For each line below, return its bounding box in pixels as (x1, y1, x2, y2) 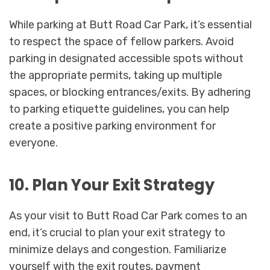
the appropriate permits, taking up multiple (9, 69, 222, 83)
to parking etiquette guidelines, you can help (9, 102, 230, 116)
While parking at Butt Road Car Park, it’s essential (9, 18, 252, 32)
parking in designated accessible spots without (9, 52, 243, 66)
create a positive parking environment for (9, 119, 216, 133)
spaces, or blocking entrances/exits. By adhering (9, 86, 251, 99)
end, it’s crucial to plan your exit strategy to (9, 225, 225, 239)
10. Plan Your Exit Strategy (9, 174, 215, 196)
